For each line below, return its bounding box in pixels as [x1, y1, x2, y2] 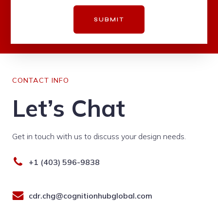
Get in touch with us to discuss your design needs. [12, 131, 186, 141]
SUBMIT [94, 16, 124, 23]
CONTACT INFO [12, 75, 69, 85]
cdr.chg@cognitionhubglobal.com [29, 190, 152, 200]
